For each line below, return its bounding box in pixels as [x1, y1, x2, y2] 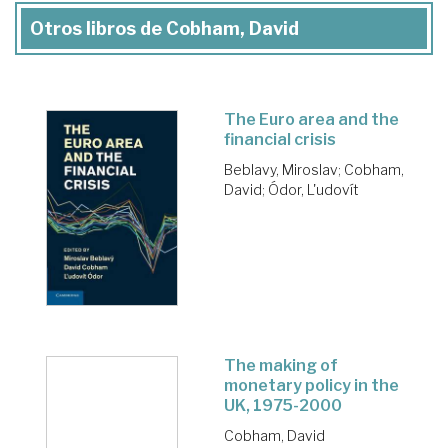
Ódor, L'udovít [268, 180, 359, 198]
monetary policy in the [224, 376, 399, 396]
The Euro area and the [224, 109, 399, 129]
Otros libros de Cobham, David [30, 17, 299, 39]
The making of [224, 356, 338, 376]
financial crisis [224, 129, 336, 149]
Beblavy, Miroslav [224, 160, 338, 178]
